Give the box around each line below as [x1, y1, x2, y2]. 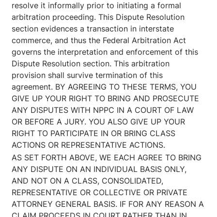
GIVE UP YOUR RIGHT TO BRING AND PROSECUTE [12, 93, 199, 104]
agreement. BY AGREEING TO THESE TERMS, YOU [12, 82, 197, 92]
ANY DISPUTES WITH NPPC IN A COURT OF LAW [12, 105, 194, 115]
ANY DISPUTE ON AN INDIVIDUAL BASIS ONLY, [12, 164, 186, 174]
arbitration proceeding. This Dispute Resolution [12, 12, 185, 22]
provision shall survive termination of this [12, 70, 163, 80]
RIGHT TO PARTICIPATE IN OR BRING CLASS [12, 128, 175, 139]
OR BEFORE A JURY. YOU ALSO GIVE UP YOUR [12, 117, 185, 127]
